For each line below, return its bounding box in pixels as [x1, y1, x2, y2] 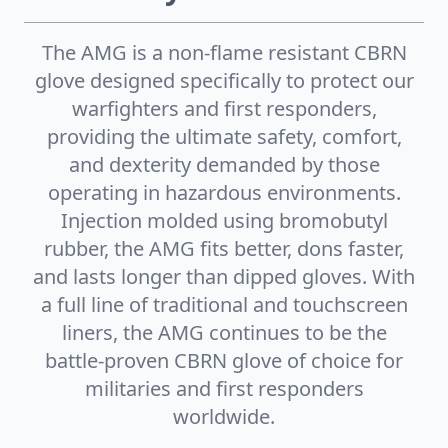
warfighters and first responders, [71, 94, 377, 122]
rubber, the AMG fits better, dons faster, [44, 234, 404, 262]
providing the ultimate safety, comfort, [46, 122, 402, 150]
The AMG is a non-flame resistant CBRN [41, 38, 407, 66]
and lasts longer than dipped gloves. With [33, 262, 415, 290]
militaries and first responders [84, 374, 364, 402]
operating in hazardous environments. [47, 178, 401, 206]
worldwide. [173, 402, 275, 430]
